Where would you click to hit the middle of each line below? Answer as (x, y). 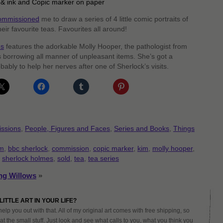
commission (70, 148)
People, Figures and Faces (67, 128)
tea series (104, 158)
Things (184, 128)
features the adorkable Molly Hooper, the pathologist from (96, 46)
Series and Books (142, 128)
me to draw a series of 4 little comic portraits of (114, 19)
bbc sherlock (28, 148)
